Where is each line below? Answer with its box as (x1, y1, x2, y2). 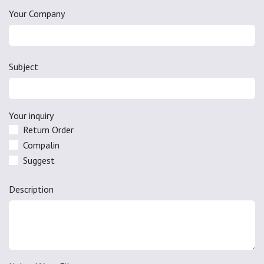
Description (9, 183, 54, 195)
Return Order (23, 123, 74, 136)
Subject (9, 60, 38, 72)
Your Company (9, 7, 65, 19)
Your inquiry (9, 109, 54, 121)
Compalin (23, 138, 60, 151)
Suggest (23, 154, 55, 166)
